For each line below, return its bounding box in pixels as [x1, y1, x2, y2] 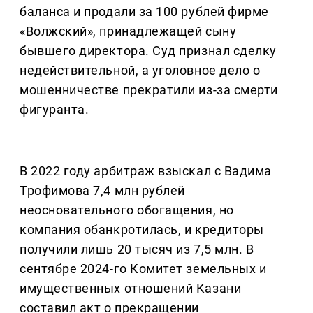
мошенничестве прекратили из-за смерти [20, 82, 278, 98]
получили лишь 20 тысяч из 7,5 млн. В [20, 242, 254, 257]
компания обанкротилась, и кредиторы [20, 222, 264, 238]
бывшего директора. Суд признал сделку [20, 43, 277, 59]
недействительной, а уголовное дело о [20, 63, 261, 78]
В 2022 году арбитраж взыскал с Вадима [20, 163, 272, 179]
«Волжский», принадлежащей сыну [20, 24, 237, 39]
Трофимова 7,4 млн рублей [20, 183, 185, 198]
